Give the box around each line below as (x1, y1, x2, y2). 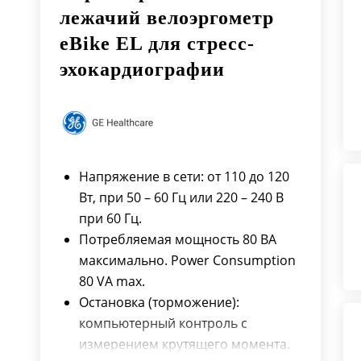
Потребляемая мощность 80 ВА (78, 230, 276, 248)
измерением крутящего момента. (78, 335, 293, 353)
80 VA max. (78, 272, 145, 290)
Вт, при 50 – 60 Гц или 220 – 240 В (78, 189, 284, 206)
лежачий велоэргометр (59, 7, 274, 28)
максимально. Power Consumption (78, 251, 296, 269)
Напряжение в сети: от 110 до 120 (78, 168, 289, 185)
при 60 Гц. (78, 210, 142, 227)
